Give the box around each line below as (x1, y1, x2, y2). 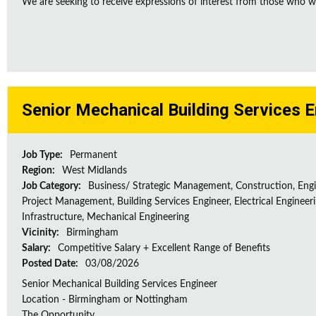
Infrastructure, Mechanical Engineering (22, 212, 189, 222)
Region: (22, 166, 57, 176)
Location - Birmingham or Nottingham (22, 295, 188, 305)
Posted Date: (22, 259, 80, 269)
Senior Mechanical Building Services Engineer (22, 279, 217, 289)
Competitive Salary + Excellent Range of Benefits (58, 243, 270, 253)
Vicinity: (22, 228, 61, 238)
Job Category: (22, 181, 83, 191)
